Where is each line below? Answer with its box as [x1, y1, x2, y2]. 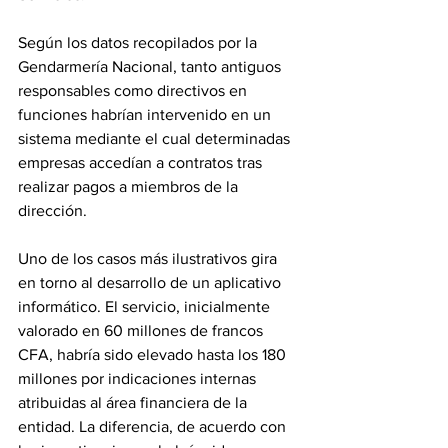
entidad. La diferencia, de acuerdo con [18, 418, 290, 436]
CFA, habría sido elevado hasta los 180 [18, 346, 290, 364]
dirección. [18, 202, 91, 220]
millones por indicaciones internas [18, 370, 260, 388]
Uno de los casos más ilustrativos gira [18, 250, 281, 268]
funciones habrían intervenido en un [18, 106, 275, 124]
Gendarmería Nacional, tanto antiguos [18, 58, 285, 76]
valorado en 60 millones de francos [18, 322, 267, 340]
